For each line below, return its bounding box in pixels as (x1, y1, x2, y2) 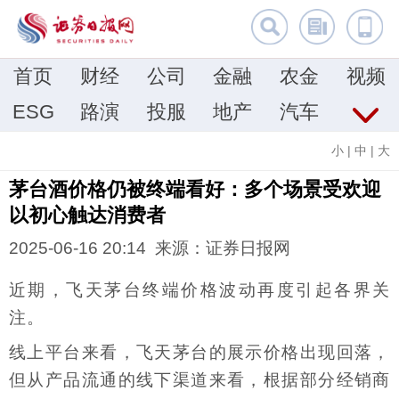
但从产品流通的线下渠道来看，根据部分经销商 (9, 370, 390, 389)
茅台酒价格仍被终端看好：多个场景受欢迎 (9, 178, 381, 200)
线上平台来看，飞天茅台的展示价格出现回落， (9, 342, 390, 362)
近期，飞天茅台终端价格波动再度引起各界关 (9, 281, 390, 300)
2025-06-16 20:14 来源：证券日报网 (9, 239, 290, 258)
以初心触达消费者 (9, 204, 166, 226)
